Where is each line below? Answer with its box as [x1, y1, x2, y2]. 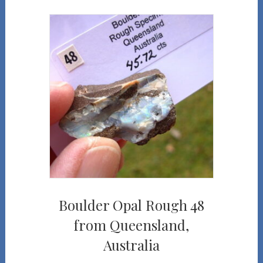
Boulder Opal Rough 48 [58, 195, 204, 215]
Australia [103, 235, 160, 255]
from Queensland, [73, 215, 190, 235]
